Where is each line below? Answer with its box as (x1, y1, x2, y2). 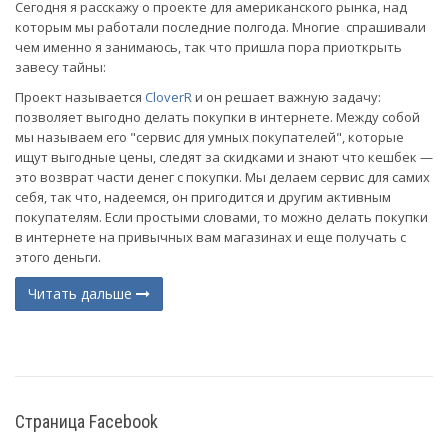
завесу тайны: (15, 58, 106, 77)
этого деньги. (15, 248, 104, 267)
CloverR (145, 88, 192, 107)
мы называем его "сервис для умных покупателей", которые (15, 128, 404, 147)
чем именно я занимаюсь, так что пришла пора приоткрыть (15, 38, 402, 57)
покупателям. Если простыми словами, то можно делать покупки (15, 208, 428, 227)
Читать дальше (28, 284, 136, 304)
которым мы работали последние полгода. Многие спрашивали (15, 18, 426, 37)
